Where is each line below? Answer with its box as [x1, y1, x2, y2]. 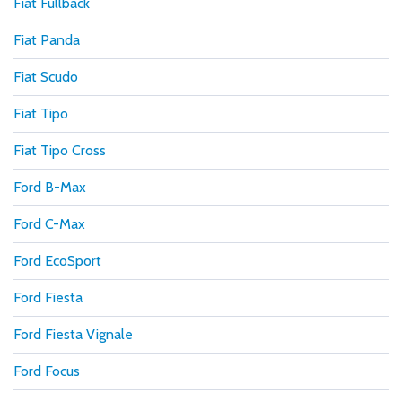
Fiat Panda [13, 31, 80, 48]
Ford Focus [13, 362, 80, 380]
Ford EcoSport [13, 251, 101, 269]
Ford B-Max [13, 178, 86, 196]
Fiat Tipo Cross [13, 141, 106, 159]
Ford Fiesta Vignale [13, 325, 133, 343]
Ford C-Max [13, 214, 85, 232]
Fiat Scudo [13, 67, 78, 85]
